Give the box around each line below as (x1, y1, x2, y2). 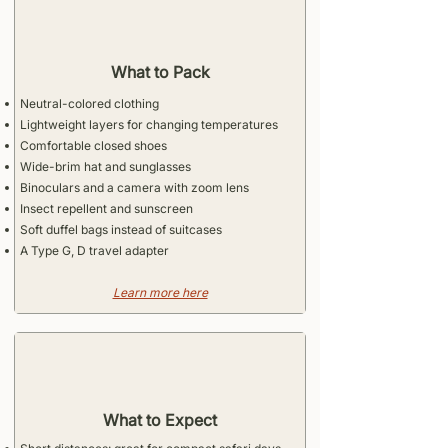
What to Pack (110, 62, 210, 82)
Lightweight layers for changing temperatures (20, 117, 278, 132)
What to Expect (103, 410, 217, 430)
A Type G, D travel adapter (20, 243, 169, 258)
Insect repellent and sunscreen (20, 201, 193, 216)
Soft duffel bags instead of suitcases (20, 222, 222, 237)
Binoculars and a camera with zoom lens (20, 180, 249, 195)
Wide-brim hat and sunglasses (20, 159, 191, 174)
